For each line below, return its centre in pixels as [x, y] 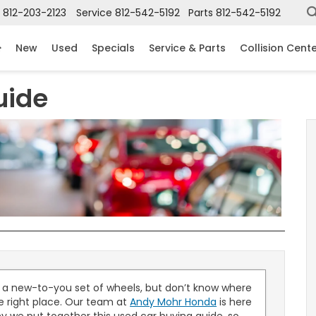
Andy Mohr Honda [174, 302]
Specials [113, 48]
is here [235, 302]
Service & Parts [187, 48]
